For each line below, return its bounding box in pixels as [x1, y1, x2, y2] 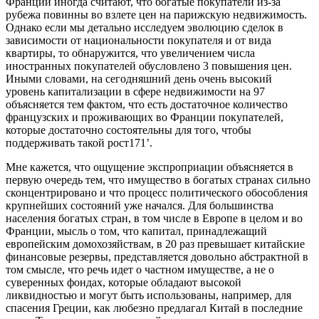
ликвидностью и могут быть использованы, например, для [6, 288, 291, 301]
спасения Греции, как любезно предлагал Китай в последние [6, 301, 303, 314]
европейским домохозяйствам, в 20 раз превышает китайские [6, 237, 305, 250]
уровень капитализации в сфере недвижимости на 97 [6, 85, 265, 98]
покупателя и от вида [164, 33, 271, 46]
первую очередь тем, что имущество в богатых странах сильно [6, 173, 310, 186]
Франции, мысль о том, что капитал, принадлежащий [6, 224, 267, 237]
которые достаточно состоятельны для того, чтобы [6, 123, 251, 136]
